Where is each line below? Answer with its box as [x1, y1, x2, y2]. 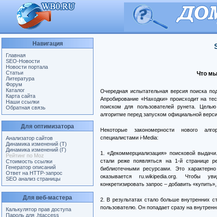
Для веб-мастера [23, 194, 72, 201]
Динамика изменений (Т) [6, 141, 67, 147]
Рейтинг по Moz [6, 153, 44, 158]
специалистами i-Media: [100, 135, 158, 141]
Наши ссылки [6, 99, 39, 105]
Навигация [32, 40, 63, 47]
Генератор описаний [6, 164, 56, 170]
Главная [6, 52, 26, 58]
